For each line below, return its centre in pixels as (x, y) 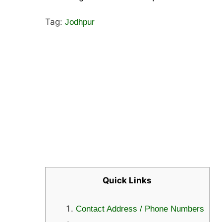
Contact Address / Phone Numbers (140, 209)
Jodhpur (80, 22)
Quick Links (127, 180)
